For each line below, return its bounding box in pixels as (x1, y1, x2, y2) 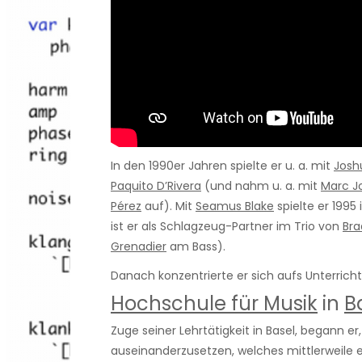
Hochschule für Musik (111, 290, 318, 318)
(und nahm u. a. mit (201, 177, 321, 194)
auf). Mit (141, 197, 196, 214)
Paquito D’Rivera (111, 177, 201, 194)
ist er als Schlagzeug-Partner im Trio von (111, 217, 343, 234)
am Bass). (166, 238, 225, 255)
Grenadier (111, 238, 166, 255)
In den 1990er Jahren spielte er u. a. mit (111, 157, 334, 174)
